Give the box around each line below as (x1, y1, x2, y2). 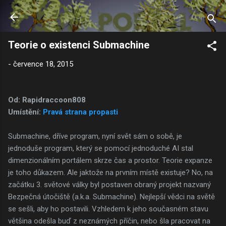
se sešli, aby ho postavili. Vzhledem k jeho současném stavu (8, 204, 208, 213)
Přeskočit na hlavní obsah (71, 8, 155, 17)
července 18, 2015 (13, 60, 73, 69)
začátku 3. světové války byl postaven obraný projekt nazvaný (8, 180, 211, 189)
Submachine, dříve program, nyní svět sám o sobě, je (8, 131, 182, 141)
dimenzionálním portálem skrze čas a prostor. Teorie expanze (8, 155, 212, 165)
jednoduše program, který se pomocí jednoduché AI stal (8, 143, 193, 153)
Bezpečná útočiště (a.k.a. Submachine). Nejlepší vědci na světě (8, 192, 215, 201)
